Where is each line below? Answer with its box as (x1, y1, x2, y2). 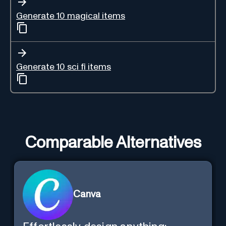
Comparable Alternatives (25, 135, 201, 151)
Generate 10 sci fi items (16, 62, 111, 72)
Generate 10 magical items (16, 11, 125, 21)
